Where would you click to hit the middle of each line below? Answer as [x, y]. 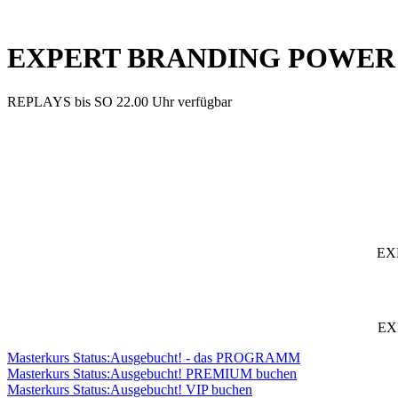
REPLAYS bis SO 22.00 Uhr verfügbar [119, 101]
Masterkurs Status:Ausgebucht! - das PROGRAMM [154, 358]
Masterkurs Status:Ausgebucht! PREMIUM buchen [152, 374]
